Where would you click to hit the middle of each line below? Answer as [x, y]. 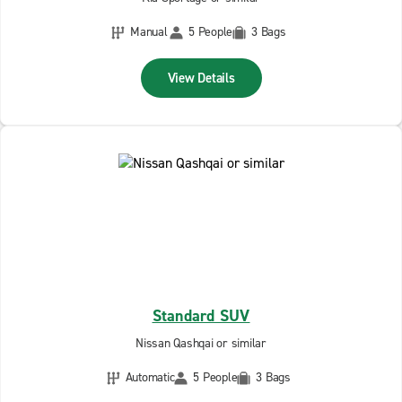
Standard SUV [201, 316]
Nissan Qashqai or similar [201, 343]
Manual [149, 32]
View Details [201, 78]
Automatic [150, 377]
